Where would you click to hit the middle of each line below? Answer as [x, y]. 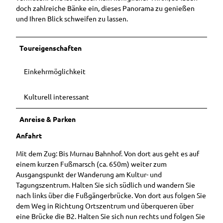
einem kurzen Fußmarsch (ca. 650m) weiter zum [91, 164]
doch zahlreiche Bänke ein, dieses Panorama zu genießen [105, 8]
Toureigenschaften [51, 48]
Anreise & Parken [48, 119]
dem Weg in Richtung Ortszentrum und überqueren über [105, 205]
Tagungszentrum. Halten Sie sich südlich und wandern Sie [106, 184]
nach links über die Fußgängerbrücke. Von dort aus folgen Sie [111, 195]
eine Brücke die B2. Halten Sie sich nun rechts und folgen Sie [111, 216]
